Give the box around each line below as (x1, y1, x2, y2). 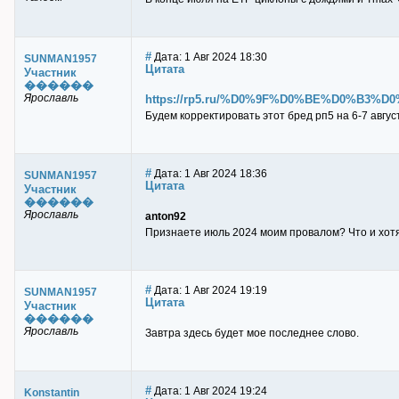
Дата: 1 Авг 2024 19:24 (151, 385, 267, 397)
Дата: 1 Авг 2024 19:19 (151, 284, 267, 297)
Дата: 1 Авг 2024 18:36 (151, 167, 267, 180)
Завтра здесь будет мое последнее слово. (145, 327, 359, 339)
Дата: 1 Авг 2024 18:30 (151, 51, 267, 63)
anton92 (145, 210, 186, 223)
